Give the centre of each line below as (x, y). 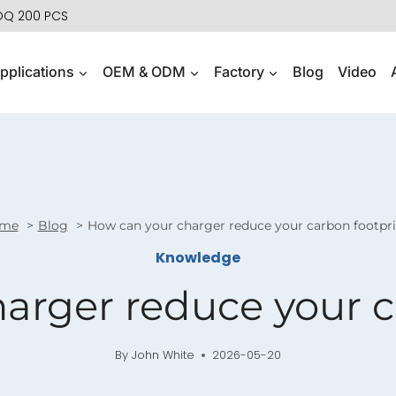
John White (163, 354)
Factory (239, 72)
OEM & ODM (144, 72)
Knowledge (198, 258)
